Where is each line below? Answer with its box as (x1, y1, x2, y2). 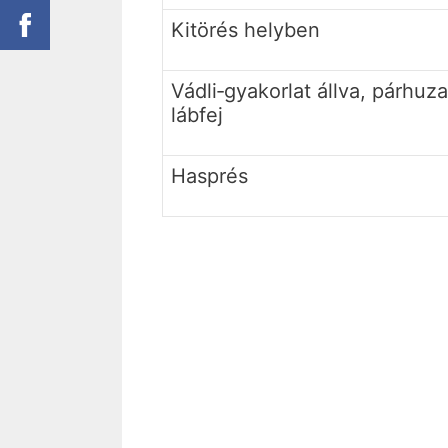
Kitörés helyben (171, 18, 320, 43)
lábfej (171, 103, 223, 128)
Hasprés (171, 164, 248, 189)
